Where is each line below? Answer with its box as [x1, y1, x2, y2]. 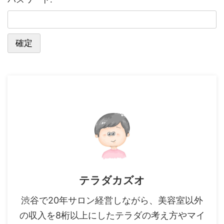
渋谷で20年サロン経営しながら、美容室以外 [21, 195, 203, 205]
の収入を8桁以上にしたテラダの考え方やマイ [19, 210, 205, 220]
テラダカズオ [79, 174, 145, 186]
